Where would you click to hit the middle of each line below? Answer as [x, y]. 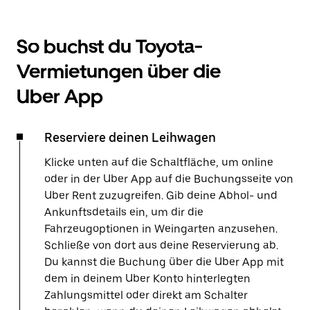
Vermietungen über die [119, 71]
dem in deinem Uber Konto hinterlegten [147, 279]
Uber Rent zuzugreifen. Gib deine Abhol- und [161, 195]
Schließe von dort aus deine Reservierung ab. [161, 245]
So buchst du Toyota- [110, 46]
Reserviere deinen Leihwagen [130, 137]
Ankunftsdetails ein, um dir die [124, 212]
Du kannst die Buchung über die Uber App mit [164, 262]
